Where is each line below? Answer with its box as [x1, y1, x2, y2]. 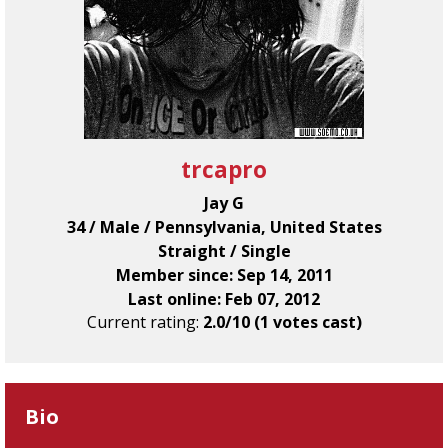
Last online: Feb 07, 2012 [128, 288, 320, 310]
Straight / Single [157, 240, 291, 262]
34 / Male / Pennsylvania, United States [66, 216, 382, 238]
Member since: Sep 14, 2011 [115, 264, 333, 286]
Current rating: [86, 311, 203, 333]
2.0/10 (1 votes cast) [202, 311, 362, 333]
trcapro [181, 154, 267, 185]
